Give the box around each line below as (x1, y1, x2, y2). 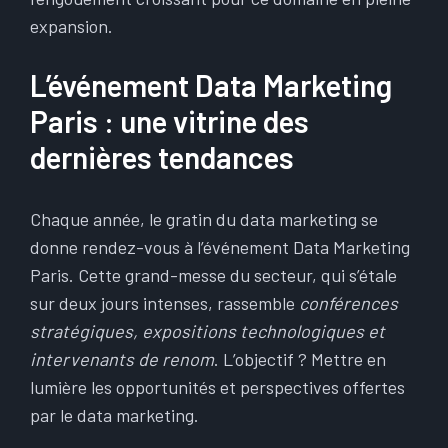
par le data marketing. (30, 404, 199, 426)
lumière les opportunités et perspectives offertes (30, 376, 405, 398)
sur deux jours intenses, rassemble (30, 292, 299, 314)
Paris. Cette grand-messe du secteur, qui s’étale (30, 264, 397, 286)
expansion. (30, 15, 113, 37)
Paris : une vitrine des (30, 103, 309, 139)
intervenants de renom (30, 348, 214, 370)
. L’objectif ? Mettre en (214, 348, 386, 370)
